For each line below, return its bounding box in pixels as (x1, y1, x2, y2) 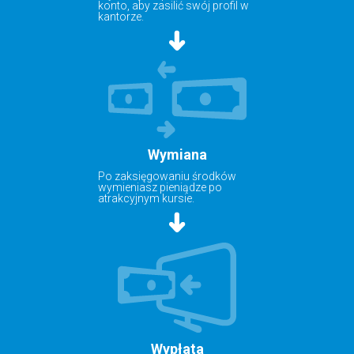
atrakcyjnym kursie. (98, 191, 194, 205)
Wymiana (147, 145, 207, 163)
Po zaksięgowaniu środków (98, 169, 236, 183)
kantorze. (98, 9, 144, 23)
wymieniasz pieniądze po (98, 180, 222, 194)
